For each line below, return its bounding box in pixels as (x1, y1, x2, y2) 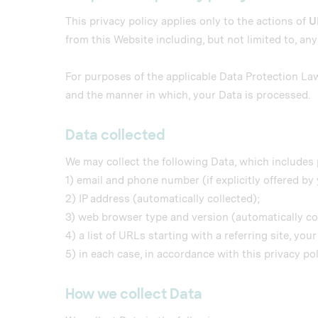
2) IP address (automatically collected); (65, 192, 260, 205)
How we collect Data (65, 285, 202, 303)
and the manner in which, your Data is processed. (65, 89, 310, 102)
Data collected (65, 126, 165, 144)
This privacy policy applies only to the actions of (65, 15, 309, 28)
